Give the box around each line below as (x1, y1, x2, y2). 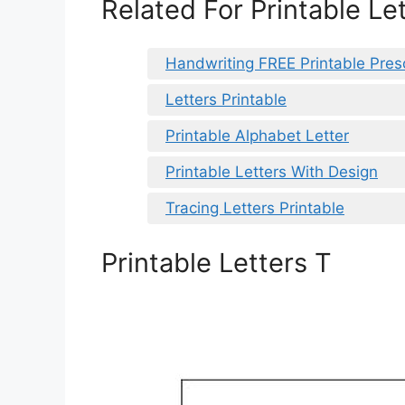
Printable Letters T (101, 246, 332, 278)
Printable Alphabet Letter (165, 127, 349, 146)
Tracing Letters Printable (165, 199, 344, 218)
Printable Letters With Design (165, 163, 378, 182)
